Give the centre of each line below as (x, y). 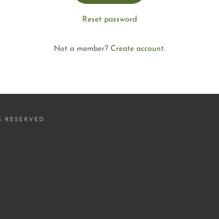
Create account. (138, 49)
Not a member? (81, 49)
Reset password (109, 20)
